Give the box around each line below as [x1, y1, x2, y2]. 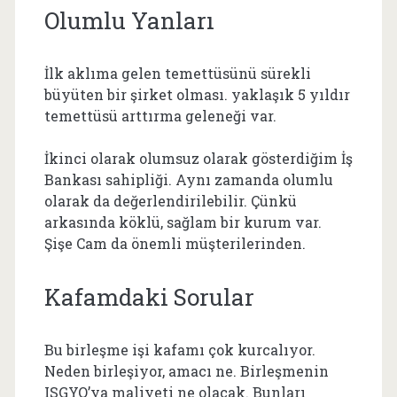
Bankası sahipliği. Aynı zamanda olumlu [43, 170, 333, 189]
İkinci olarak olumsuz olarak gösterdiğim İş [43, 149, 353, 167]
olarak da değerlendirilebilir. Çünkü [43, 191, 297, 210]
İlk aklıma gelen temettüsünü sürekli [43, 64, 311, 82]
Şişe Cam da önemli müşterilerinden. [43, 234, 306, 253]
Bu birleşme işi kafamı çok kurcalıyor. [43, 340, 315, 359]
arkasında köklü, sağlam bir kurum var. [43, 213, 322, 231]
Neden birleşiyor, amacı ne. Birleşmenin [43, 362, 329, 380]
